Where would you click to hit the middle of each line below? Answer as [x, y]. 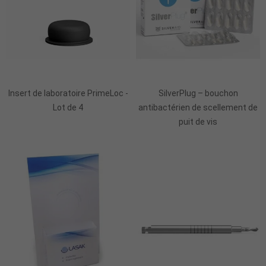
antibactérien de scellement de [198, 108]
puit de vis [198, 122]
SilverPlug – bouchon [198, 94]
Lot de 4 [68, 108]
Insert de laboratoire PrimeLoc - [68, 94]
